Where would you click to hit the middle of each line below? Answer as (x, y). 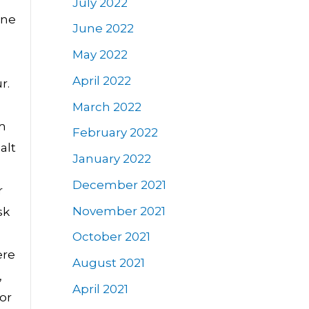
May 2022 (100, 55)
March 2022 (107, 107)
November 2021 (119, 211)
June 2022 (103, 29)
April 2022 (101, 80)
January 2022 (111, 159)
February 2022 (115, 133)
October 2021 (111, 237)
